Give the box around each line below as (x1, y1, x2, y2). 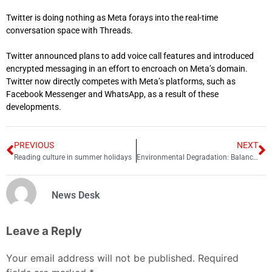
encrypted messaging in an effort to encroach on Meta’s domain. (6, 63, 248, 73)
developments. (6, 101, 61, 112)
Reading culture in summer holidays (14, 152, 132, 161)
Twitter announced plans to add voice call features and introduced (6, 50, 254, 61)
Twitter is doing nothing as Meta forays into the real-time (6, 12, 218, 22)
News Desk (52, 189, 100, 202)
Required (198, 252, 239, 265)
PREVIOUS (14, 140, 54, 150)
